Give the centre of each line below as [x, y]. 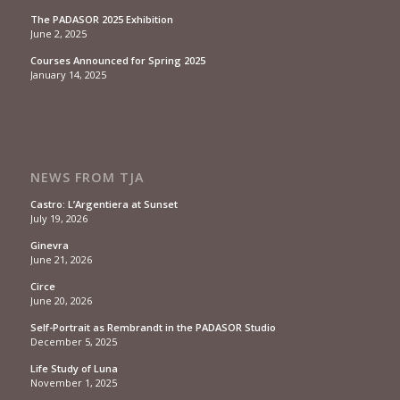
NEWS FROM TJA [87, 177]
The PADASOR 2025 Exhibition [101, 19]
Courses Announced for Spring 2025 [117, 60]
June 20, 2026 [61, 300]
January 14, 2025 [68, 74]
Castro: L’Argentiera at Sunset [104, 204]
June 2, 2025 [58, 33]
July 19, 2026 [58, 218]
